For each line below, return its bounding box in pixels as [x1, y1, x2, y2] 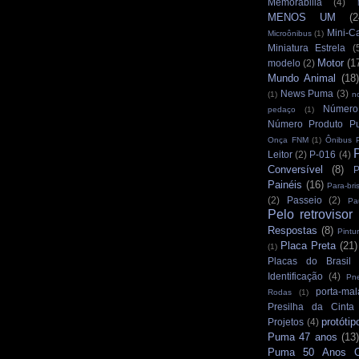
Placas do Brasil [268, 256, 351, 267]
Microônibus [268, 29, 312, 38]
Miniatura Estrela [268, 42, 346, 54]
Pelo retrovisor [268, 208, 353, 222]
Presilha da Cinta [268, 301, 354, 313]
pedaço [268, 105, 296, 115]
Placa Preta [280, 240, 336, 252]
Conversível [268, 163, 323, 176]
